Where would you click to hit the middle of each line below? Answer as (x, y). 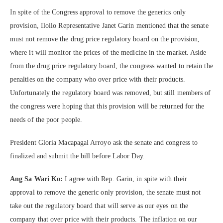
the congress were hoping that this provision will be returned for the (107, 106)
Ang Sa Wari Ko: (37, 179)
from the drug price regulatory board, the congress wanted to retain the (111, 66)
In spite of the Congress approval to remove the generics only (98, 12)
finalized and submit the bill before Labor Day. (77, 156)
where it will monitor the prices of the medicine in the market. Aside (108, 52)
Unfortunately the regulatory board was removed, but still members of (111, 93)
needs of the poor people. (46, 119)
